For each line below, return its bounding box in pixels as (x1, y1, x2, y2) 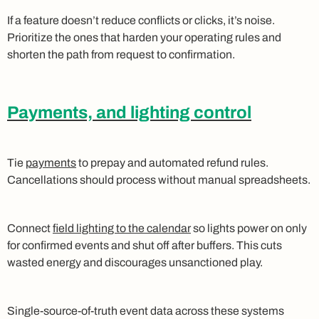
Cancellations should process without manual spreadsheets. (7, 173, 310, 186)
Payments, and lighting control (7, 103, 251, 122)
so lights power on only (191, 221, 307, 234)
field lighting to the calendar (53, 221, 191, 234)
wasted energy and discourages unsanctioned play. (7, 256, 263, 268)
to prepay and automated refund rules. (76, 156, 268, 169)
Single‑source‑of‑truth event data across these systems (7, 304, 284, 317)
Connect (7, 221, 53, 234)
